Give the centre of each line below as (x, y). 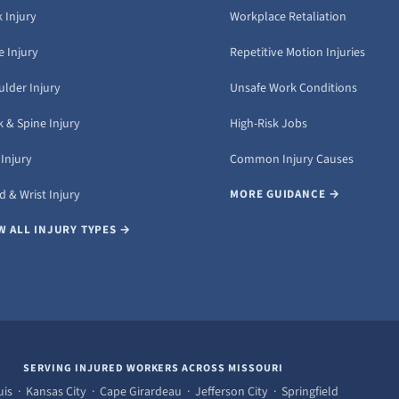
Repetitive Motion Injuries (298, 52)
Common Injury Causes (292, 159)
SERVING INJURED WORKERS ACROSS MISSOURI (153, 368)
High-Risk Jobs (269, 123)
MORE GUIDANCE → (285, 194)
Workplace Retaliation (289, 16)
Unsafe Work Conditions (294, 88)
